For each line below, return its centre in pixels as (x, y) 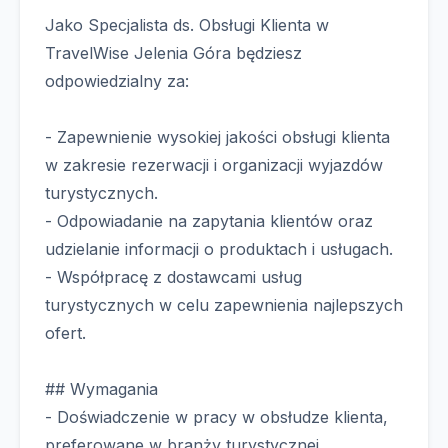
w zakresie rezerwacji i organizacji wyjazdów (214, 165)
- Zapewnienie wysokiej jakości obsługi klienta (217, 137)
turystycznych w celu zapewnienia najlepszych (224, 305)
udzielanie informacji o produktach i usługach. (219, 249)
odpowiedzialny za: (117, 81)
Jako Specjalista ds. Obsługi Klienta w (187, 25)
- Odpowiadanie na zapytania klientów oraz (209, 221)
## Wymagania (101, 389)
